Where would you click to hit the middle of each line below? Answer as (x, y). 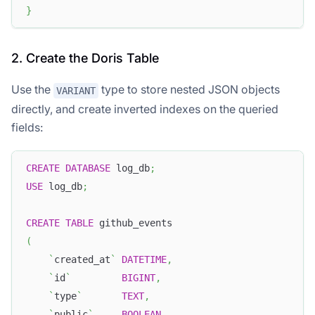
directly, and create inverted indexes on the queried (145, 109)
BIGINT (139, 278)
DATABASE (88, 168)
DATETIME (144, 260)
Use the (32, 90)
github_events (133, 223)
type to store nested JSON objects (189, 90)
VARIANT (76, 90)
